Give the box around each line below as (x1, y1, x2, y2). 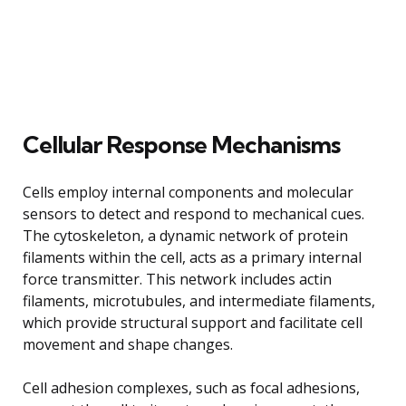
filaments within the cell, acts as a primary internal (23, 246, 362, 267)
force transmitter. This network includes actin (23, 268, 332, 289)
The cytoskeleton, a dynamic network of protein (23, 225, 348, 246)
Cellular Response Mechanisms (23, 129, 340, 159)
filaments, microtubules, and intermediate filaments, (23, 290, 375, 311)
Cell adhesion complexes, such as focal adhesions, (23, 377, 360, 398)
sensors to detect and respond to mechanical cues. (23, 203, 364, 224)
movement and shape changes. (23, 333, 233, 354)
